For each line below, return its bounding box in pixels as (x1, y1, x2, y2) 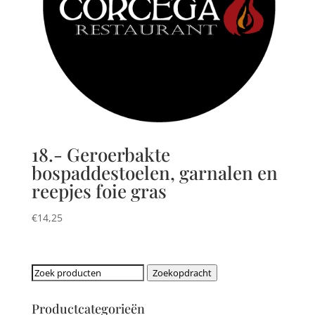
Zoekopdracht (152, 266, 212, 279)
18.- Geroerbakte (31, 141, 170, 167)
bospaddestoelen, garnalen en (31, 160, 278, 185)
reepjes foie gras (31, 178, 167, 203)
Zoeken (30, 264, 65, 278)
